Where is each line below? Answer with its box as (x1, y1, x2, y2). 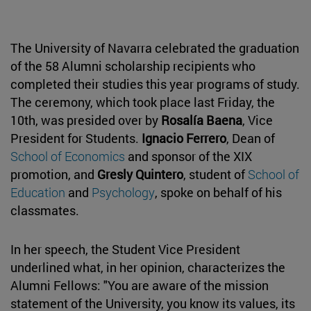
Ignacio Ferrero (142, 129, 226, 146)
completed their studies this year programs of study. (10, 75, 300, 92)
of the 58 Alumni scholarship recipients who (10, 57, 255, 74)
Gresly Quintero (97, 165, 183, 183)
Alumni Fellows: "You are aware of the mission (10, 276, 269, 294)
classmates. (10, 201, 79, 219)
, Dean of (226, 129, 275, 146)
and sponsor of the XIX (125, 147, 252, 165)
